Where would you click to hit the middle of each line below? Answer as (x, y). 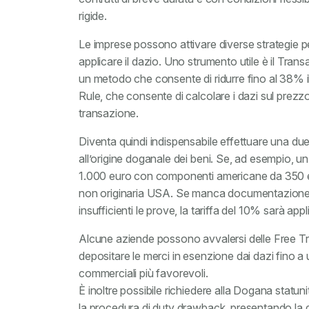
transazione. (109, 113)
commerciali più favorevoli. (143, 273)
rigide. (93, 16)
